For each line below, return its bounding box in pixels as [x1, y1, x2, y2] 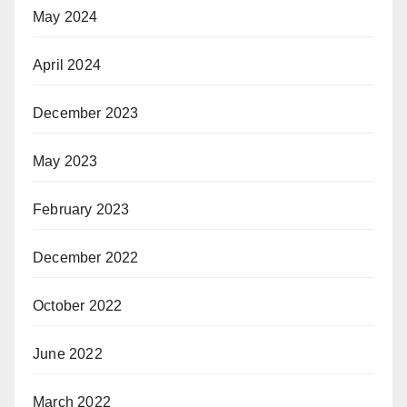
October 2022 [33, 297, 123, 313]
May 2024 [33, 8, 98, 25]
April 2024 [33, 56, 101, 73]
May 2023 [33, 153, 98, 169]
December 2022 [33, 249, 139, 265]
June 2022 [33, 345, 103, 362]
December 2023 [33, 104, 139, 121]
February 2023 [33, 201, 130, 217]
